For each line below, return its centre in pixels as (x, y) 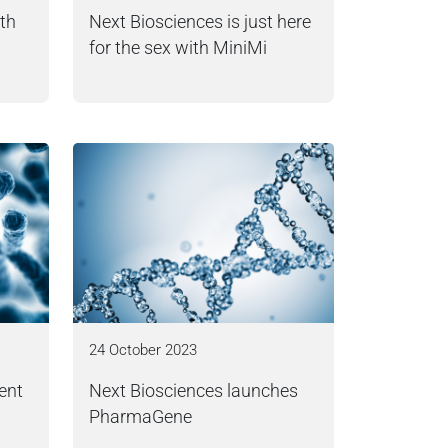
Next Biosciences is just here (200, 22)
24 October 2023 (143, 350)
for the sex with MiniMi (178, 48)
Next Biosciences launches (193, 391)
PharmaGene (140, 417)
